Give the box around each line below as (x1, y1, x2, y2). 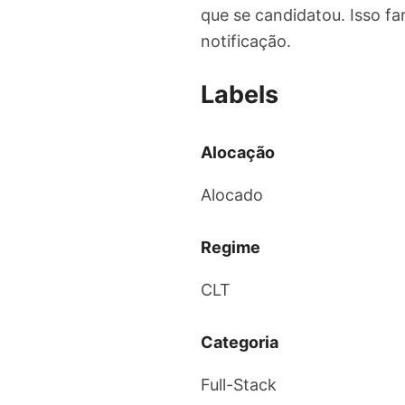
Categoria (201, 333, 278, 353)
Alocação (201, 143, 275, 163)
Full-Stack (201, 375, 277, 395)
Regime (201, 238, 260, 258)
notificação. (201, 32, 291, 52)
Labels (201, 79, 278, 109)
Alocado (201, 185, 263, 205)
